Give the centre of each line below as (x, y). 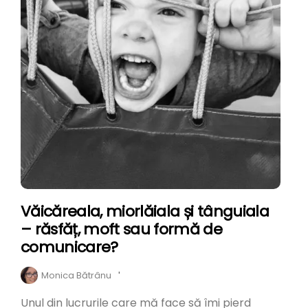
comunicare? (69, 247)
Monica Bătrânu (76, 275)
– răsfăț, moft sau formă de (122, 229)
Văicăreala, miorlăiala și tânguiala (145, 211)
